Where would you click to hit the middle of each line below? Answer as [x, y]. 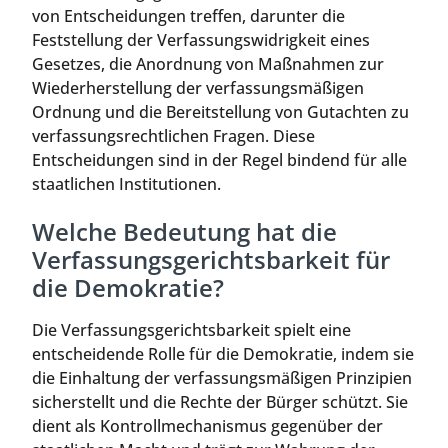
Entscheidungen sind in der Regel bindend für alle [219, 160]
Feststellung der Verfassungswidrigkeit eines [201, 40]
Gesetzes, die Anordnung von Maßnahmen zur [208, 64]
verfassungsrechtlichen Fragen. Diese [173, 136]
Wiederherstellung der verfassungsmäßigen [198, 88]
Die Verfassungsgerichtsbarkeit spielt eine [191, 330]
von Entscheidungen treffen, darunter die [188, 16]
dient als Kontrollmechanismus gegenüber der [207, 426]
